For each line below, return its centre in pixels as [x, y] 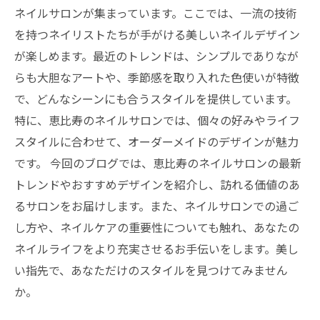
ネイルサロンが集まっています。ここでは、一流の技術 [156, 13]
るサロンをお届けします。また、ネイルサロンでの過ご [156, 206]
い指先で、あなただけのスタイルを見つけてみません [151, 270]
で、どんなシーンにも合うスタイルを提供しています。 [156, 99]
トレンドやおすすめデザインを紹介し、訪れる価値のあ [157, 184]
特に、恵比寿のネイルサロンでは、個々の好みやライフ [157, 120]
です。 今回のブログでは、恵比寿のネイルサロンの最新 [158, 163]
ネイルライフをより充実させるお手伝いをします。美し [156, 249]
